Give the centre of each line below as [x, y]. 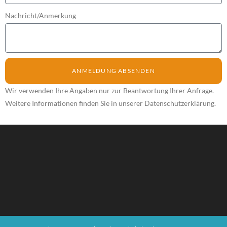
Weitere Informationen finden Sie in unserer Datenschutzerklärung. [110, 103]
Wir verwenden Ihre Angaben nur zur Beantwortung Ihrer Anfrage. [109, 91]
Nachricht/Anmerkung [41, 16]
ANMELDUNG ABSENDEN [113, 71]
